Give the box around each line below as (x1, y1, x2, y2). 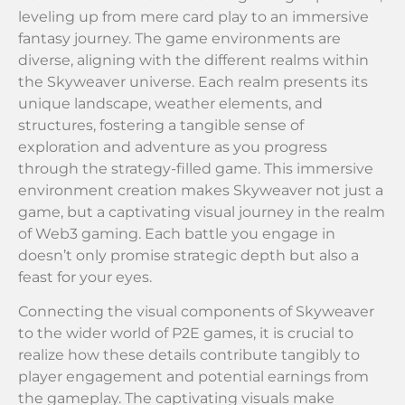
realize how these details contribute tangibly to (18, 346, 360, 364)
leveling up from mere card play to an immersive (18, 7, 369, 25)
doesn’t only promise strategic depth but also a (18, 246, 359, 264)
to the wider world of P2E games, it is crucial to (18, 325, 353, 343)
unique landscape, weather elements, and (18, 94, 323, 112)
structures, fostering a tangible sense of (18, 116, 304, 134)
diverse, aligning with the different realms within (18, 51, 369, 69)
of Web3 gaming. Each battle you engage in (18, 224, 335, 242)
